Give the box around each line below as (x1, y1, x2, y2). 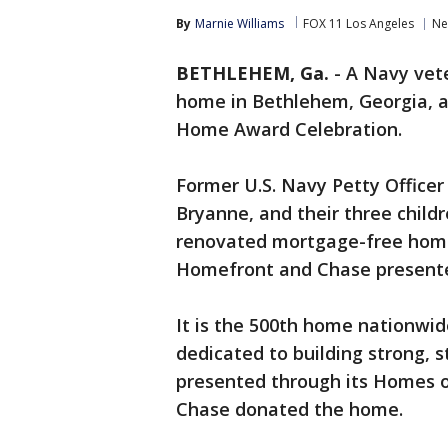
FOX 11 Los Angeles (303, 15, 414, 32)
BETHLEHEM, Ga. (176, 61, 329, 85)
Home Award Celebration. (176, 117, 402, 141)
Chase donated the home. (176, 397, 403, 421)
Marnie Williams (195, 15, 284, 32)
